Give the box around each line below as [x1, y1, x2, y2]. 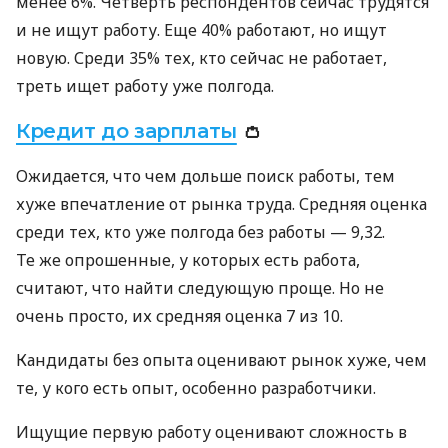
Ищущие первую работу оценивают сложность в [16, 421, 407, 444]
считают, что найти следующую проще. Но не [16, 277, 384, 300]
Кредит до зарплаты [16, 119, 237, 144]
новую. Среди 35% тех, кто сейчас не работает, [16, 47, 387, 70]
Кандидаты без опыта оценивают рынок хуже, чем [16, 349, 427, 372]
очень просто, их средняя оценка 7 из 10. [16, 305, 343, 328]
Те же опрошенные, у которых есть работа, [16, 249, 360, 272]
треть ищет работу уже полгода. [16, 75, 274, 98]
